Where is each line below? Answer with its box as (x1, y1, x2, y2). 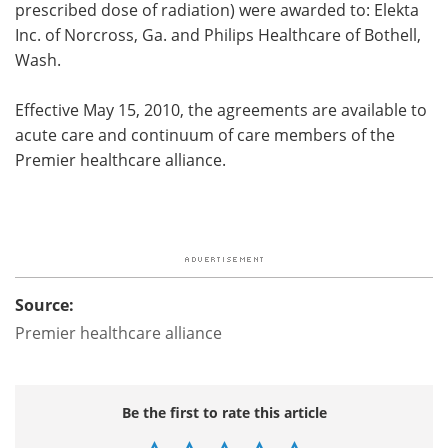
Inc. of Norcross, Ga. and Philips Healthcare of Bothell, (15, 23, 421, 45)
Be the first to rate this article (121, 402, 327, 422)
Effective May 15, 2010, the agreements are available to (15, 98, 427, 120)
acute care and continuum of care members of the (15, 123, 395, 145)
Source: (15, 293, 74, 316)
